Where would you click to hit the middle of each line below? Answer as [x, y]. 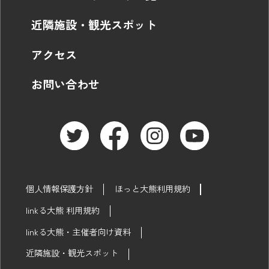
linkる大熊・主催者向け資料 [78, 231]
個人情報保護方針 [59, 189]
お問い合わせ [65, 84]
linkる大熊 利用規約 [62, 210]
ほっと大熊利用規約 [152, 189]
